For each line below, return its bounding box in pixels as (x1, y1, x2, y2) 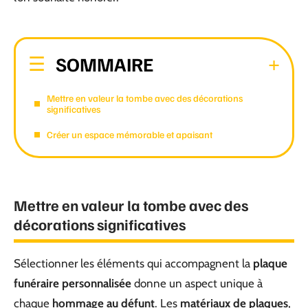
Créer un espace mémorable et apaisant (47, 128, 212, 140)
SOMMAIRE (56, 51, 153, 76)
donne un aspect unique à (131, 276, 263, 290)
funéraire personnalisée (14, 276, 131, 290)
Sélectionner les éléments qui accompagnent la (14, 256, 253, 270)
